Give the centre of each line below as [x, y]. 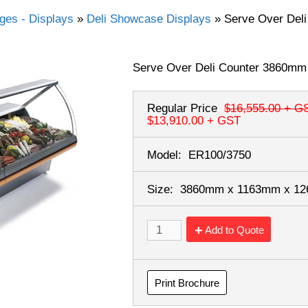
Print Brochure [187, 283]
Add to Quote [235, 230]
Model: [165, 155]
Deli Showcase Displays [149, 19]
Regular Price [183, 109]
